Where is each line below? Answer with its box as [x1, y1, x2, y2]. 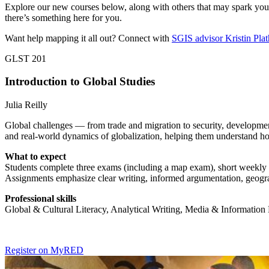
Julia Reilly [5, 100, 47, 110]
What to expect [5, 151, 66, 162]
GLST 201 [5, 53, 46, 64]
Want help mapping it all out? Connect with [5, 32, 172, 43]
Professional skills [5, 193, 76, 204]
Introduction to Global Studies [5, 75, 155, 88]
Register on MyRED [5, 245, 83, 256]
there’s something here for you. [5, 12, 122, 23]
